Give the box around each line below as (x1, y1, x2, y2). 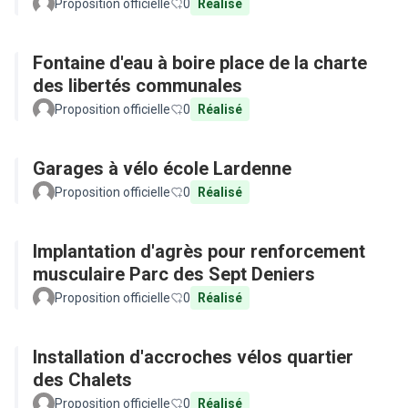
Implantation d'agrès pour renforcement (33, 240, 365, 262)
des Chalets (33, 369, 132, 391)
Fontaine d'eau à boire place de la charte (33, 52, 367, 74)
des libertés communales (33, 75, 242, 97)
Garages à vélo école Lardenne (33, 158, 291, 179)
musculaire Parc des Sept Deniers (33, 263, 315, 285)
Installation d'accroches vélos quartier (33, 346, 353, 368)
